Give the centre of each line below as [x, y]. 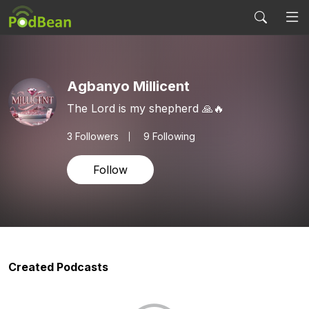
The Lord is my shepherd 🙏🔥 [146, 108]
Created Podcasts [58, 267]
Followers [96, 136]
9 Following [169, 136]
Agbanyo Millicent [128, 86]
